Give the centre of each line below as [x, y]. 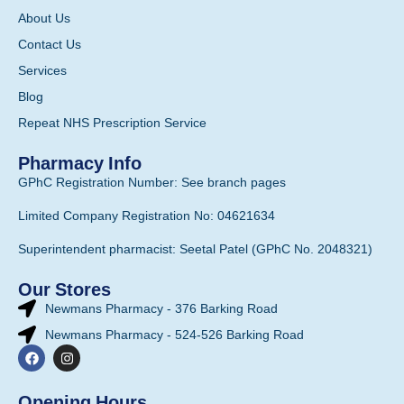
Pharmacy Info [80, 162]
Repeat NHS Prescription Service [112, 123]
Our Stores [64, 288]
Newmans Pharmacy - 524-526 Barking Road [174, 335]
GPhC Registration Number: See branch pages [152, 183]
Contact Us [50, 45]
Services [42, 71]
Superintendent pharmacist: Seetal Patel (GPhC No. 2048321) [195, 249]
